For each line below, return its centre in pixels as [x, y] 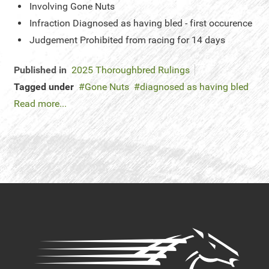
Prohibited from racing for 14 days [153, 40]
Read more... [40, 104]
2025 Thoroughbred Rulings [131, 70]
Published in [40, 70]
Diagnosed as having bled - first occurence [162, 23]
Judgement [53, 40]
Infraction [50, 23]
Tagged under [44, 87]
